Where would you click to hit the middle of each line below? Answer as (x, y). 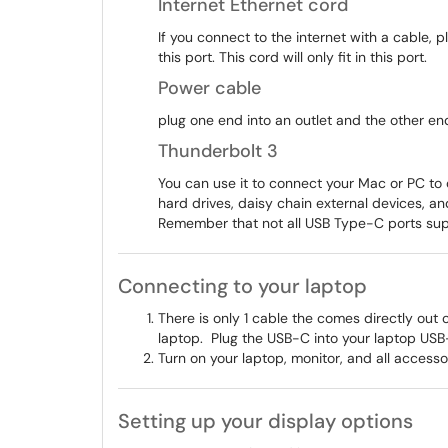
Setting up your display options (265, 421)
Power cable (209, 88)
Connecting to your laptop (242, 286)
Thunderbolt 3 (218, 151)
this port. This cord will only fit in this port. (292, 57)
